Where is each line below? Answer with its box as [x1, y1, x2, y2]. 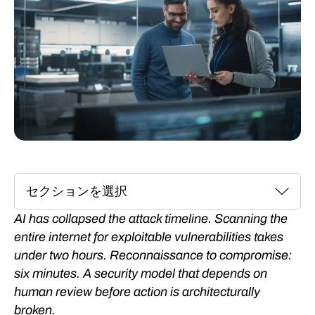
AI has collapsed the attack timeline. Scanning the [14, 212, 288, 226]
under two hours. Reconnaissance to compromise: [14, 248, 292, 262]
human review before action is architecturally [14, 285, 260, 299]
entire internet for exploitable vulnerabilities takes [14, 230, 283, 244]
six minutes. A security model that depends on [14, 266, 267, 281]
